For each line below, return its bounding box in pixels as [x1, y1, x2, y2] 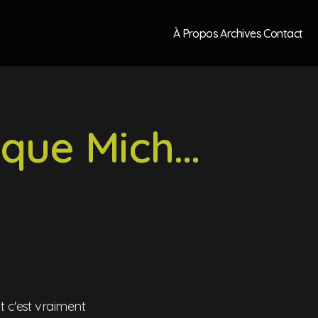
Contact [263, 26, 303, 40]
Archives [220, 26, 262, 40]
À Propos [172, 26, 219, 40]
